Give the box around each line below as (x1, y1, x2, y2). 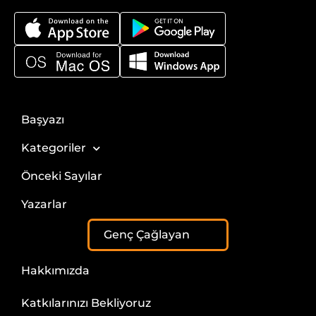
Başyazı (21, 113, 64, 127)
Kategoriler (21, 141, 86, 155)
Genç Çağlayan (104, 228, 190, 242)
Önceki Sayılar (21, 169, 102, 183)
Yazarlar (21, 197, 67, 212)
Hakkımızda (21, 264, 90, 278)
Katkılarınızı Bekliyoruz (21, 296, 151, 310)
